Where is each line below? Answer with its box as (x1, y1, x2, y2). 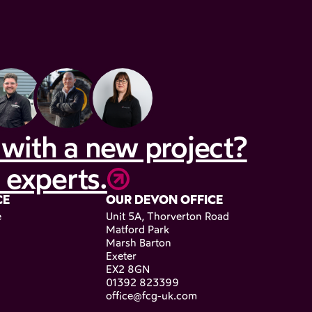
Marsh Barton (106, 237, 171, 250)
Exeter (106, 250, 136, 263)
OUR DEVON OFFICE (106, 192, 223, 208)
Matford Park (106, 224, 169, 237)
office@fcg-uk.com (106, 290, 197, 303)
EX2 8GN (106, 263, 150, 276)
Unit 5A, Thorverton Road (106, 210, 229, 224)
